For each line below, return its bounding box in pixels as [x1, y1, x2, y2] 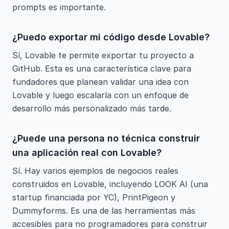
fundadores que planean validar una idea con [12, 77, 189, 87]
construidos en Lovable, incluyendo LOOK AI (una [12, 179, 208, 189]
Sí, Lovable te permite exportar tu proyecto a [12, 50, 194, 60]
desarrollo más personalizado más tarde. [12, 103, 171, 113]
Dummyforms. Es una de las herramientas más [12, 205, 195, 216]
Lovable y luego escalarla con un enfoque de [12, 90, 189, 100]
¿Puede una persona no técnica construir [12, 133, 200, 144]
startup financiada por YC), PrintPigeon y [12, 192, 175, 202]
